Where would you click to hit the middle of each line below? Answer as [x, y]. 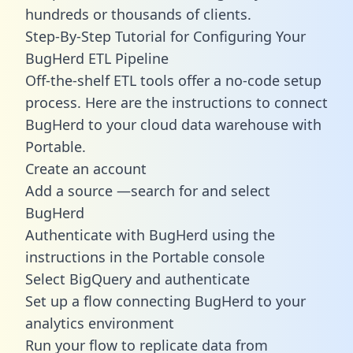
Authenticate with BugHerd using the [150, 234]
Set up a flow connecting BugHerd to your [165, 301]
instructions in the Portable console [145, 256]
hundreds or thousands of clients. [138, 14]
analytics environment [100, 323]
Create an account [86, 168]
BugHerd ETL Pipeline [97, 58]
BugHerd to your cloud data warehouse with [173, 124]
